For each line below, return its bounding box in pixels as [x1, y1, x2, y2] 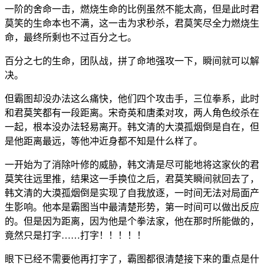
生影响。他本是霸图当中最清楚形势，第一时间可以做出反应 [5, 202, 259, 212]
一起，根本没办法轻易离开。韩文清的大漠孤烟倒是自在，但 [5, 121, 259, 132]
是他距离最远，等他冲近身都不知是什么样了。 [5, 136, 203, 146]
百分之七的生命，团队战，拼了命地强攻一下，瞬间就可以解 [5, 55, 259, 66]
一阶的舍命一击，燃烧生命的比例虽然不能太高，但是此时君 [5, 4, 259, 14]
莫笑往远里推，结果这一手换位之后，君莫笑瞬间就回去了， [5, 173, 259, 184]
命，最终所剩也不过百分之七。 [5, 32, 137, 42]
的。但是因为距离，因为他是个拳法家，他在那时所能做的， [5, 216, 259, 226]
